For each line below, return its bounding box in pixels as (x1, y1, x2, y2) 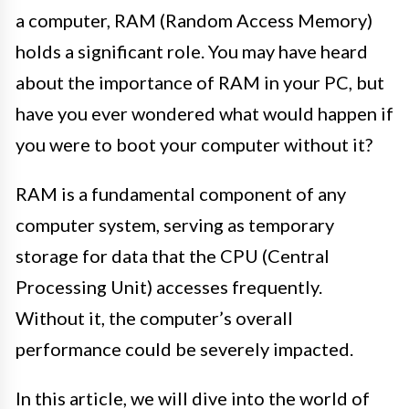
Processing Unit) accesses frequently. (16, 275, 322, 298)
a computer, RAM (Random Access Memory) (16, 8, 372, 31)
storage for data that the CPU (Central (16, 244, 330, 267)
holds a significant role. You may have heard (16, 39, 368, 62)
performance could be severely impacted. (16, 337, 353, 360)
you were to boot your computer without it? (16, 132, 372, 155)
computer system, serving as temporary (16, 213, 334, 236)
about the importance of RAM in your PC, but (16, 70, 384, 93)
